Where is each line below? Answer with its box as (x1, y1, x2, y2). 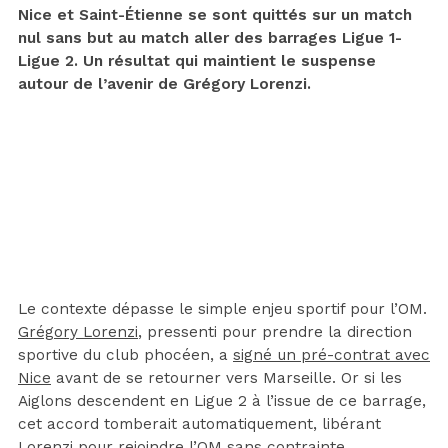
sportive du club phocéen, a (18, 345, 233, 364)
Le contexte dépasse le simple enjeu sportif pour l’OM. (18, 299, 427, 318)
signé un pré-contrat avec (233, 345, 430, 364)
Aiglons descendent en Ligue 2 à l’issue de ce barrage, (18, 391, 426, 410)
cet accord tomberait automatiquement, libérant (18, 414, 381, 433)
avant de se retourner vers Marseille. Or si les (51, 368, 402, 387)
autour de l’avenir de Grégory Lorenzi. (18, 74, 311, 93)
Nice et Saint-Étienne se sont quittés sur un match (18, 5, 412, 24)
